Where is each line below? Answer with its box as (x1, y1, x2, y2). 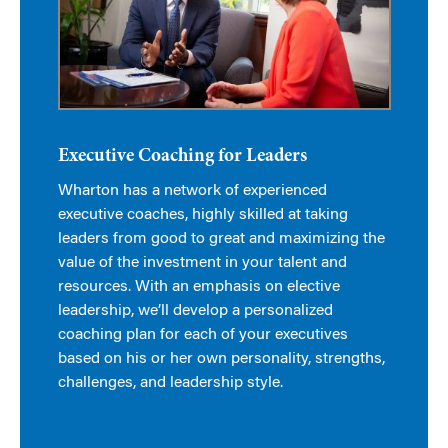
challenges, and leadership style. (57, 375, 283, 392)
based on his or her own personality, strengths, (57, 351, 385, 368)
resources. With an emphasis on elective (57, 279, 340, 296)
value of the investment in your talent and (57, 255, 347, 272)
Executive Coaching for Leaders (57, 147, 307, 167)
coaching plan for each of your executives (57, 327, 348, 344)
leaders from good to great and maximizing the (57, 231, 385, 248)
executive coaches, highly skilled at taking (57, 207, 348, 224)
